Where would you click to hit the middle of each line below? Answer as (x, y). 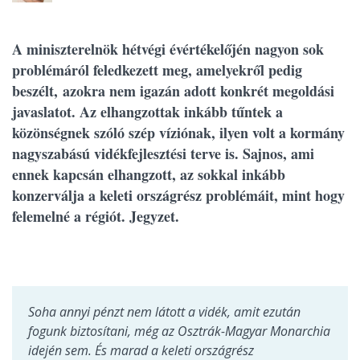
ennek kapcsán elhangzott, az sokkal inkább (149, 174)
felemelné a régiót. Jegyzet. (96, 216)
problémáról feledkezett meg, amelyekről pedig (157, 70)
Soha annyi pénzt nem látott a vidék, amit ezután (164, 312)
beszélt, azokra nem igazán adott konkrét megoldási (173, 91)
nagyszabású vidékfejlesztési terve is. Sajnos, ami (163, 153)
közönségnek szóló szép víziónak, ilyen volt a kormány (178, 133)
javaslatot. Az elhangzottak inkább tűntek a (147, 112)
